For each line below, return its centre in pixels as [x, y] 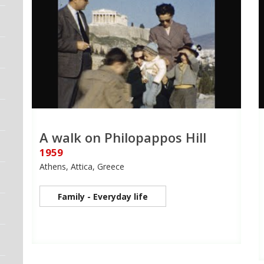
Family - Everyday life [103, 197]
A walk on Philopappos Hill [123, 138]
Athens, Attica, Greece [82, 167]
